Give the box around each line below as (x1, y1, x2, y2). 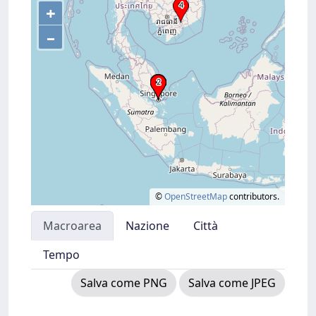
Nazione (126, 218, 169, 233)
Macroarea (43, 218, 102, 233)
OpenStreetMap (164, 190, 227, 202)
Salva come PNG (80, 275, 167, 291)
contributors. (227, 190, 279, 202)
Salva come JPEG (188, 275, 276, 291)
